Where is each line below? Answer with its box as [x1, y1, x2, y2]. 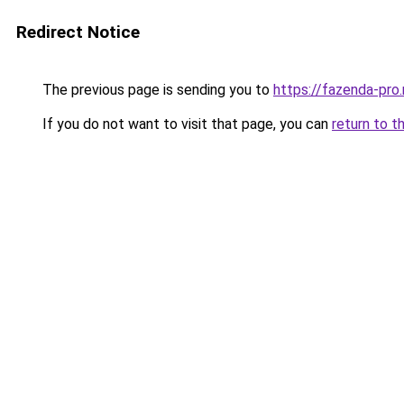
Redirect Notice [16, 22, 140, 42]
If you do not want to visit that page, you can [39, 115, 332, 133]
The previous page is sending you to [39, 81, 273, 98]
